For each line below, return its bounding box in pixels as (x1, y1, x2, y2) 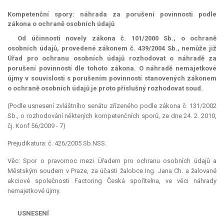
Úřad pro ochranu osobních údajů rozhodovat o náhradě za (7, 54, 216, 62)
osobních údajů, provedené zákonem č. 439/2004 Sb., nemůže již (7, 44, 216, 52)
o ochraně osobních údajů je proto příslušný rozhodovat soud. (7, 84, 203, 92)
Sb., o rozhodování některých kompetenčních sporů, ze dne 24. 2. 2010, (7, 112, 216, 120)
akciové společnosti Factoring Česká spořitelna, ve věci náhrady (7, 177, 216, 185)
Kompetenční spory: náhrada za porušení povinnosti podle (7, 10, 216, 18)
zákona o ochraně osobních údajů (7, 20, 114, 28)
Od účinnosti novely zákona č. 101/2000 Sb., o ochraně (17, 34, 216, 42)
